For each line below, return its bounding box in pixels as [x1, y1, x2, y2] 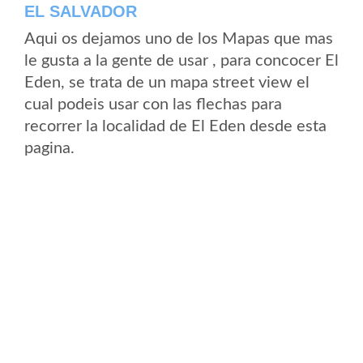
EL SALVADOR [24, 2, 137, 20]
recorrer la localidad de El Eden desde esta [24, 118, 327, 135]
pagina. [24, 140, 75, 156]
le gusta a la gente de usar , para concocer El [24, 53, 339, 69]
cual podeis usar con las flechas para [24, 96, 282, 113]
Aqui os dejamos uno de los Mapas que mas [24, 31, 333, 47]
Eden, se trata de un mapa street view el [24, 75, 310, 91]
